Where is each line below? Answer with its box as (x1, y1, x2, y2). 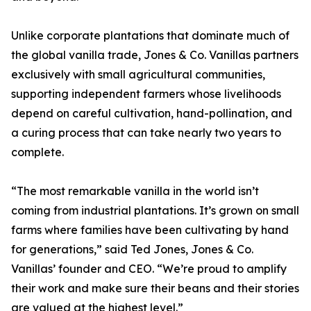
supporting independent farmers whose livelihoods (11, 87, 281, 101)
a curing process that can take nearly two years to (11, 126, 281, 140)
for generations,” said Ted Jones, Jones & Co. (11, 242, 253, 257)
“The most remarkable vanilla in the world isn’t (11, 184, 259, 199)
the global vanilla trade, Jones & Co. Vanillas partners (11, 48, 299, 62)
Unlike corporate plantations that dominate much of (11, 28, 289, 43)
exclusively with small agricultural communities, (11, 67, 265, 82)
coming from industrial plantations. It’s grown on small (11, 203, 299, 218)
